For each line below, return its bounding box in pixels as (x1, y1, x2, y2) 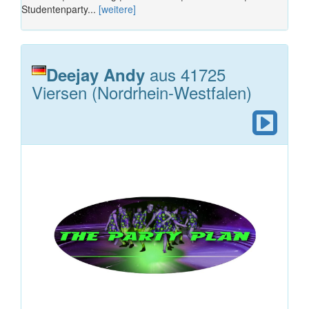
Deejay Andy (46, 62, 145, 86)
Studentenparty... (21, 1, 99, 16)
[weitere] (99, 1, 136, 16)
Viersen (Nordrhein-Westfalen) (32, 79, 252, 104)
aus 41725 (145, 61, 226, 86)
